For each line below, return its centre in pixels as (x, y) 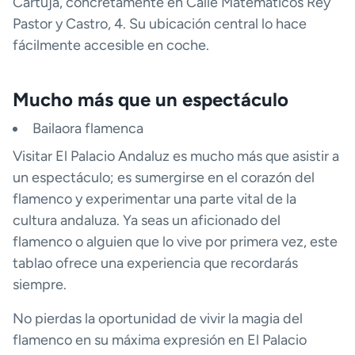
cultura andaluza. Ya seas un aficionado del (147, 221)
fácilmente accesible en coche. (111, 46)
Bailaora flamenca (88, 129)
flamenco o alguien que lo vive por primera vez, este (175, 242)
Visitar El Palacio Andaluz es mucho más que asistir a (176, 157)
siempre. (40, 285)
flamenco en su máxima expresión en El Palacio (160, 340)
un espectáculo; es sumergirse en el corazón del (164, 178)
